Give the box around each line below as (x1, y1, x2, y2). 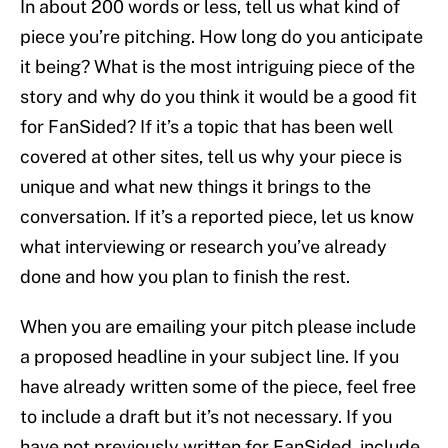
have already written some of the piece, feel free (20, 376, 416, 398)
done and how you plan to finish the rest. (20, 266, 350, 288)
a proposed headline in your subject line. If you (20, 346, 399, 368)
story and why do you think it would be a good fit (20, 86, 417, 108)
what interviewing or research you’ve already (20, 236, 387, 258)
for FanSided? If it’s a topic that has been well (20, 116, 393, 138)
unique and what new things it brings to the (20, 176, 371, 198)
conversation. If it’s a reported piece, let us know (20, 206, 414, 228)
